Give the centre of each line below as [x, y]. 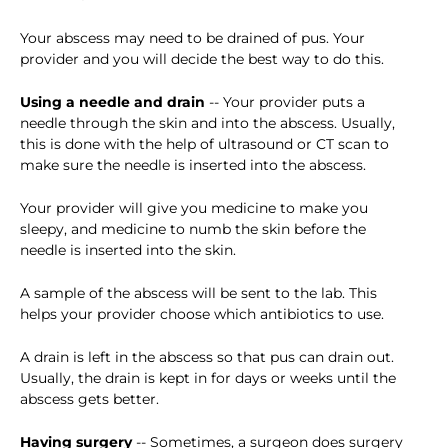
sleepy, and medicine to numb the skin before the [193, 229]
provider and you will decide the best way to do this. [202, 59]
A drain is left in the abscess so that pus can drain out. [207, 357]
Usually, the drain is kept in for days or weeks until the [208, 378]
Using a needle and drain [112, 102]
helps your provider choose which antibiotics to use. [202, 314]
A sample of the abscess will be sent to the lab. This [198, 293]
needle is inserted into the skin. [128, 250]
